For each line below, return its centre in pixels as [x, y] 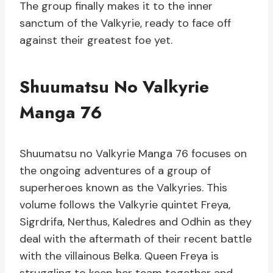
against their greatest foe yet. [96, 41]
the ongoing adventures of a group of [115, 171]
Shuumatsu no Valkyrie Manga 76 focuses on [133, 154]
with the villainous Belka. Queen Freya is [119, 256]
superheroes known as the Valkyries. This [123, 188]
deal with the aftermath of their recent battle [136, 239]
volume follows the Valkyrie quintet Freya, [125, 205]
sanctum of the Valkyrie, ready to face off [125, 23]
